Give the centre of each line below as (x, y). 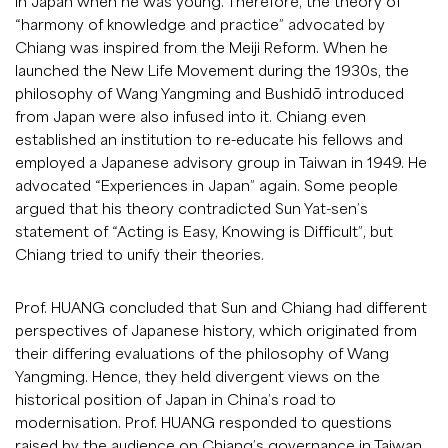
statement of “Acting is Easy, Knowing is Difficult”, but (204, 231)
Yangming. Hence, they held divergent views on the (197, 376)
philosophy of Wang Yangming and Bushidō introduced (209, 93)
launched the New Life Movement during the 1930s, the (212, 70)
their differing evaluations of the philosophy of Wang (202, 353)
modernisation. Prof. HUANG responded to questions (203, 422)
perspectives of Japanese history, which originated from (216, 330)
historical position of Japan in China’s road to (175, 399)
